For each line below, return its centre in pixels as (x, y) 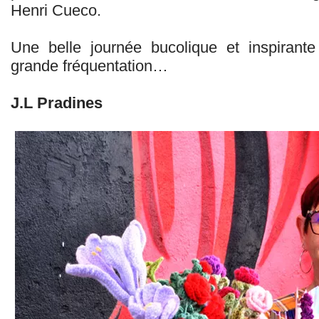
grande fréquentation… (89, 66)
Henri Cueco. (56, 10)
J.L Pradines (57, 103)
